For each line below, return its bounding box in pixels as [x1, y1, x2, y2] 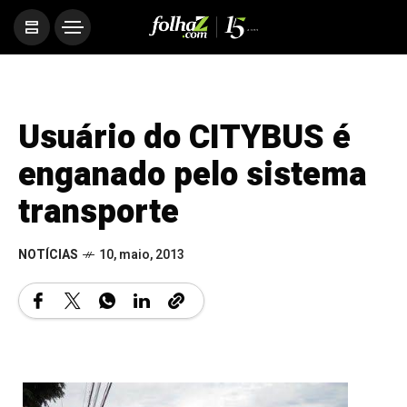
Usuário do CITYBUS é [18, 114, 351, 162]
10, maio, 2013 [99, 245, 184, 264]
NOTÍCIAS [18, 245, 78, 264]
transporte [18, 188, 179, 236]
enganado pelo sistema [18, 151, 367, 199]
